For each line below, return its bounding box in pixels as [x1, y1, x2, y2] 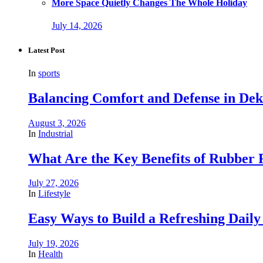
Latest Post [28, 45, 65, 55]
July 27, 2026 [28, 178, 79, 188]
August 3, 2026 [28, 117, 86, 128]
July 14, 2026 [52, 21, 102, 31]
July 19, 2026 [28, 238, 79, 249]
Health [38, 249, 63, 259]
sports [38, 68, 60, 78]
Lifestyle [38, 188, 70, 199]
